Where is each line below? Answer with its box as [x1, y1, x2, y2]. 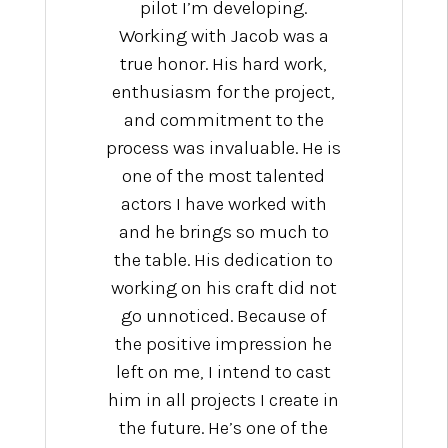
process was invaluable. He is [106, 137, 342, 160]
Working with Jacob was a [118, 25, 329, 48]
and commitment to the [123, 109, 324, 132]
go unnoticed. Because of [120, 305, 327, 328]
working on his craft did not [110, 277, 337, 300]
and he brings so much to [118, 221, 329, 244]
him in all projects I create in [108, 389, 340, 412]
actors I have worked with [120, 193, 327, 216]
